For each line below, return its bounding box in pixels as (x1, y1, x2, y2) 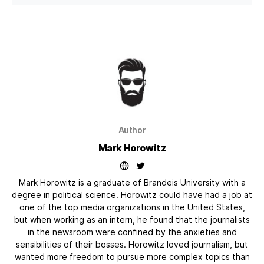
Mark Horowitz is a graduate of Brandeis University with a (18, 177, 246, 187)
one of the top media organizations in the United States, (19, 202, 245, 212)
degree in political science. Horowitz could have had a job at (12, 189, 252, 200)
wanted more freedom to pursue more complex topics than (14, 251, 250, 262)
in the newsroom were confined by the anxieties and (27, 226, 237, 237)
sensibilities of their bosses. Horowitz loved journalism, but (16, 239, 248, 249)
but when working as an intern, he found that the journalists (14, 214, 250, 225)
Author (118, 124, 146, 135)
